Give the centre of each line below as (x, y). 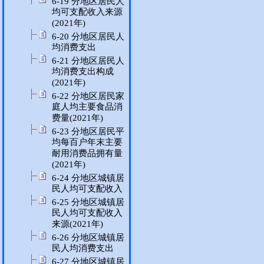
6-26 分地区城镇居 (88, 237)
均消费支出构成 (83, 72)
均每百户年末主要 (87, 142)
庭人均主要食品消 (87, 107)
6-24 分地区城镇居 (88, 178)
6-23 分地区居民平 (88, 131)
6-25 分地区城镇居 (88, 202)
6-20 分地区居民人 (88, 37)
